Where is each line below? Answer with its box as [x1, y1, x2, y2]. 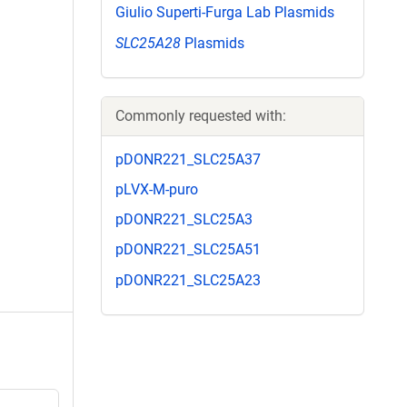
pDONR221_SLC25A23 [115, 271, 261, 289]
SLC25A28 [115, 34, 181, 52]
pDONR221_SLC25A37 [115, 150, 261, 168]
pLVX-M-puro [115, 180, 198, 198]
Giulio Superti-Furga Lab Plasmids [115, 4, 334, 22]
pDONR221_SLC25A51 [115, 241, 261, 259]
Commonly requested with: [115, 106, 286, 124]
